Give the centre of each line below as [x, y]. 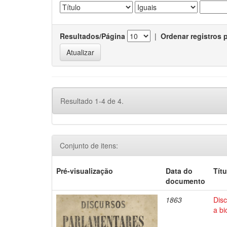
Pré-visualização [85, 171]
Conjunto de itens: [89, 145]
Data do [179, 171]
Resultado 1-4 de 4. [92, 101]
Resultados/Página [92, 36]
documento [186, 181]
